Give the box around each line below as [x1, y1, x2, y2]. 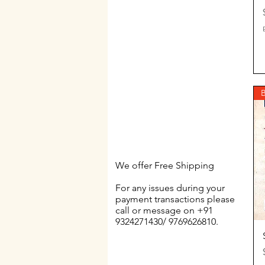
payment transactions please [115, 193, 235, 205]
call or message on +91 [115, 204, 213, 216]
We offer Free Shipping [115, 159, 214, 171]
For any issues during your [115, 182, 225, 193]
